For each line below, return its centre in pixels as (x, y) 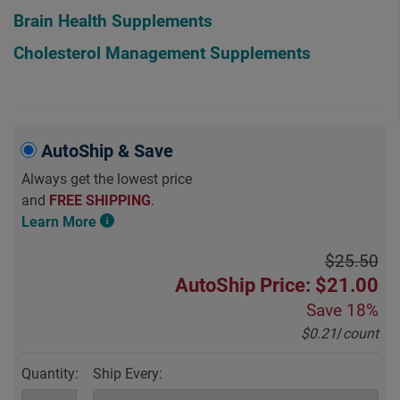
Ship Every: (128, 374)
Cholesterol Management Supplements (162, 54)
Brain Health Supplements (113, 21)
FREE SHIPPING (100, 201)
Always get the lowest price (107, 179)
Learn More (59, 222)
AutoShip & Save (108, 151)
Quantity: (50, 374)
